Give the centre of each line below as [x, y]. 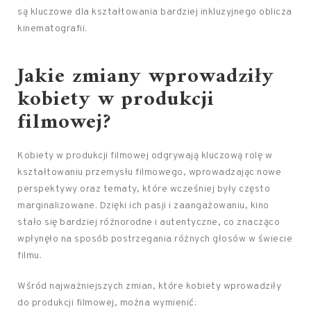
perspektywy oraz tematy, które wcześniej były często [144, 189]
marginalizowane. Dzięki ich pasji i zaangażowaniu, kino [143, 206]
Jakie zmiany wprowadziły [146, 77]
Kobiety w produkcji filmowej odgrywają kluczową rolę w [145, 156]
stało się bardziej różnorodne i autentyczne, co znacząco [149, 222]
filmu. [30, 256]
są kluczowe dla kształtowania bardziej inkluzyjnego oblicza [155, 12]
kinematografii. [52, 29]
